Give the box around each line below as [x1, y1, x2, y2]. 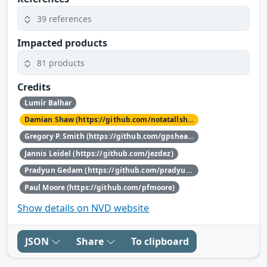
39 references [37, 13, 92, 24]
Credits [17, 80, 51, 94]
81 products [37, 57, 85, 69]
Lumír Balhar [24, 97, 72, 108]
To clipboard [131, 234, 189, 248]
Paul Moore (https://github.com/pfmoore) [24, 182, 175, 193]
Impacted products [17, 36, 107, 50]
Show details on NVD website [17, 201, 149, 215]
